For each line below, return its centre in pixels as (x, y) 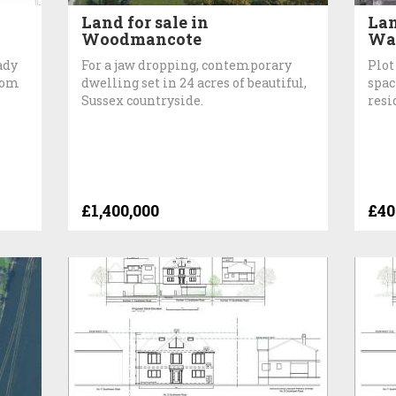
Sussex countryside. (143, 100)
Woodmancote (142, 38)
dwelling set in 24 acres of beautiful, (194, 82)
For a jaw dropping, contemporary (187, 65)
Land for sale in (145, 22)
